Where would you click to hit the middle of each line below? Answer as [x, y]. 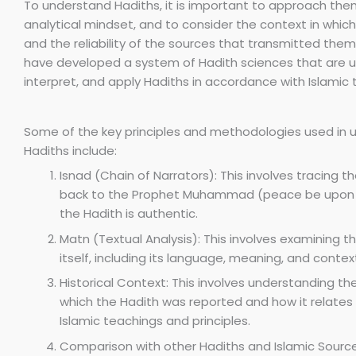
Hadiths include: [70, 150]
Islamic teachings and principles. [155, 321]
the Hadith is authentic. [129, 214]
